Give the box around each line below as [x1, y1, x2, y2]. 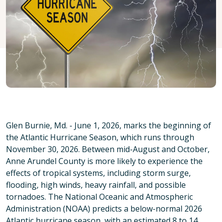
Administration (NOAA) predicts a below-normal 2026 [6, 203, 202, 214]
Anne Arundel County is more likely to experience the [6, 155, 203, 166]
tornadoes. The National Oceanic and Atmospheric [6, 191, 193, 202]
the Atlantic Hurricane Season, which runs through [6, 131, 194, 143]
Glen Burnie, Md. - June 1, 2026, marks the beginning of [6, 119, 211, 131]
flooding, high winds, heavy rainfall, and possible [6, 179, 186, 190]
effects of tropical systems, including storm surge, [6, 167, 191, 178]
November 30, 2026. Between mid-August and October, [6, 143, 210, 155]
